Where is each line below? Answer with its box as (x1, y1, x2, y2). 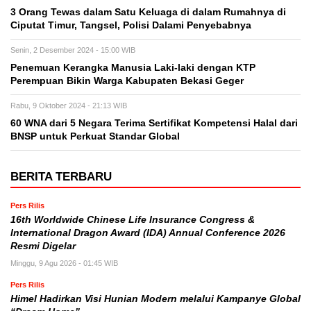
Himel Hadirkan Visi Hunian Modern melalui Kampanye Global (10, 294, 301, 304)
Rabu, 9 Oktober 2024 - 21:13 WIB (10, 101, 127, 110)
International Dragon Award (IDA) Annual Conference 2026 (10, 228, 285, 238)
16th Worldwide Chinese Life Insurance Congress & (10, 215, 255, 225)
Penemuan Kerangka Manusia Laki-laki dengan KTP (10, 62, 255, 73)
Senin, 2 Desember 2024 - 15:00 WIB (10, 46, 135, 54)
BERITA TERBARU (10, 170, 112, 183)
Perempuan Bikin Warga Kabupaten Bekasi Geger (10, 76, 244, 86)
